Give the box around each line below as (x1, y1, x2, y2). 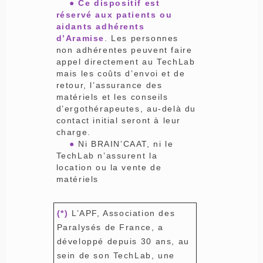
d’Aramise (56, 33, 104, 43)
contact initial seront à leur (56, 115, 181, 125)
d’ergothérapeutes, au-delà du (56, 103, 196, 113)
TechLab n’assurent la (56, 150, 158, 160)
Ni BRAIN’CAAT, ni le (75, 139, 174, 149)
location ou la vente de (56, 162, 162, 172)
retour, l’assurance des (56, 80, 163, 90)
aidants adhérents (56, 21, 145, 31)
